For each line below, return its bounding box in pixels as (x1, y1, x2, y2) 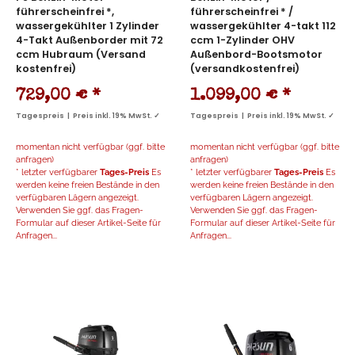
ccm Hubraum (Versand (16, 48, 146, 62)
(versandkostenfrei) (190, 62, 300, 76)
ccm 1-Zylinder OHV (190, 33, 295, 48)
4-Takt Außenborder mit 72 (16, 33, 163, 48)
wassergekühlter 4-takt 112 (190, 19, 336, 33)
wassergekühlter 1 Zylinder (16, 19, 159, 33)
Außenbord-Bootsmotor (190, 48, 323, 62)
